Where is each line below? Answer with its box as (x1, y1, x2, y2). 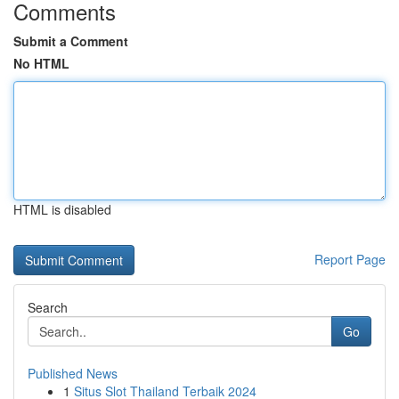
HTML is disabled (13, 200, 111, 218)
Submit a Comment (13, 32, 128, 50)
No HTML (13, 54, 69, 72)
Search (28, 298, 68, 316)
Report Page (314, 250, 386, 268)
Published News (28, 364, 118, 382)
